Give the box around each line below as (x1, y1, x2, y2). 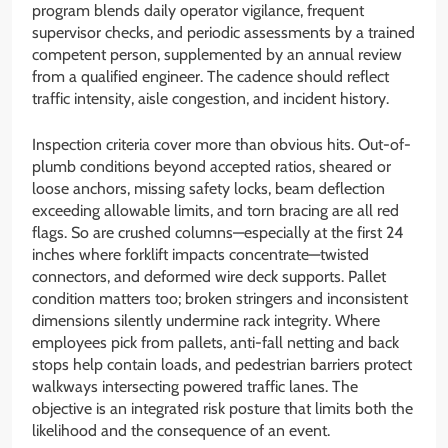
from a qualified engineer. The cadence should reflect (32, 66, 389, 86)
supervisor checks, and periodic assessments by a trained (32, 22, 415, 42)
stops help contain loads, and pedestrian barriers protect (32, 354, 412, 374)
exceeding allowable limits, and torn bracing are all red (32, 200, 399, 220)
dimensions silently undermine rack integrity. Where (32, 310, 380, 330)
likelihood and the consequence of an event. (32, 420, 330, 440)
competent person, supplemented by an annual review (32, 44, 402, 64)
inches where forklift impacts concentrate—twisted (32, 244, 369, 264)
